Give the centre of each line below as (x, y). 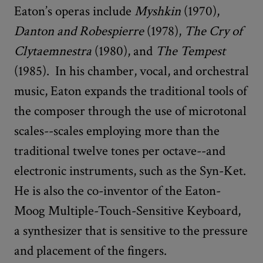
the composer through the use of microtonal (130, 111)
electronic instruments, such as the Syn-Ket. (131, 171)
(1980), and (124, 51)
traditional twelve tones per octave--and (120, 151)
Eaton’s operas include (74, 11)
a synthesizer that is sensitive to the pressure (131, 230)
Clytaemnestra (53, 51)
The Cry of (213, 31)
